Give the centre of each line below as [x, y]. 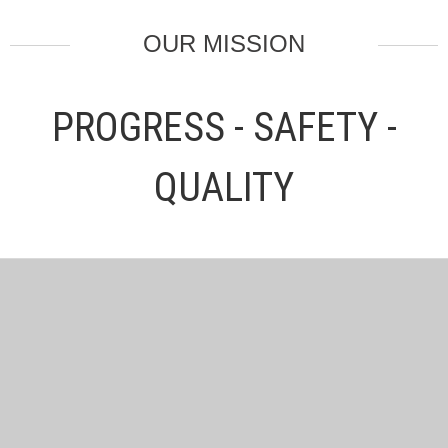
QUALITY [224, 188]
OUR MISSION [224, 44]
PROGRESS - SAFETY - [224, 128]
